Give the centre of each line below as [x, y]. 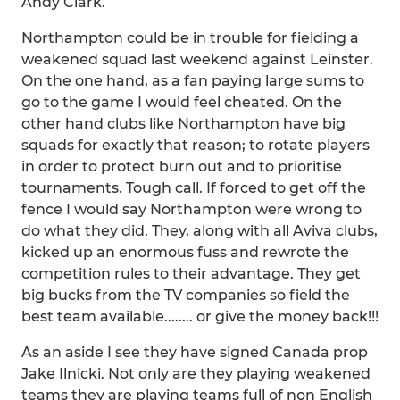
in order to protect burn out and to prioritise [182, 167]
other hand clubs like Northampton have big [183, 124]
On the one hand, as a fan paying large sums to [193, 81]
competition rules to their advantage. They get [191, 274]
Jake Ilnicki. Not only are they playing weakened [196, 374]
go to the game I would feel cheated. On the [182, 102]
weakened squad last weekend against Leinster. [197, 59]
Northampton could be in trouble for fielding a [190, 38]
